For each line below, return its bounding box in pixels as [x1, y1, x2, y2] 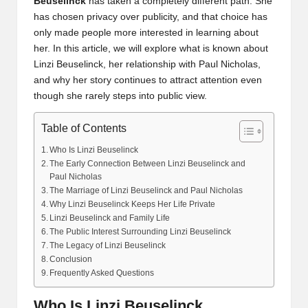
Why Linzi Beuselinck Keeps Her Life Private [49, 199, 216, 210]
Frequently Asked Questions [49, 268, 155, 278]
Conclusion [49, 254, 93, 265]
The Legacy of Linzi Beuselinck [49, 241, 166, 251]
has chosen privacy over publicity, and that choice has [34, 12, 267, 23]
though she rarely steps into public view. [34, 91, 207, 102]
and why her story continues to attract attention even [34, 75, 262, 86]
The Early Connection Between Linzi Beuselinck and [49, 159, 246, 169]
